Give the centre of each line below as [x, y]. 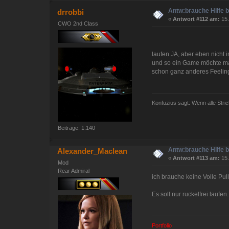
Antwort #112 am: [197, 19]
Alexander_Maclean [93, 151]
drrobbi [71, 12]
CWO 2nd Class [78, 23]
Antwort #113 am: [197, 158]
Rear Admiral [74, 170]
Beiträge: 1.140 [77, 128]
